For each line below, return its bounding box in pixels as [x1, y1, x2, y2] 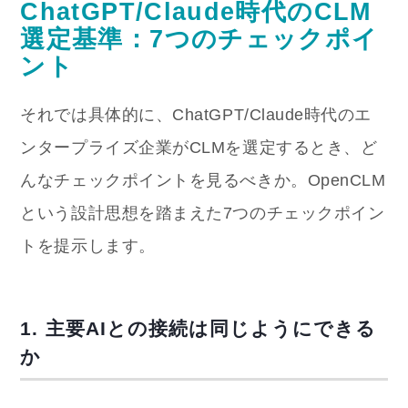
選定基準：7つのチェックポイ [20, 24, 379, 53]
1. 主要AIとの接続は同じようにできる [20, 317, 377, 339]
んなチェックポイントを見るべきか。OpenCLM [20, 170, 386, 189]
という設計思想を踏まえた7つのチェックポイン [20, 203, 385, 222]
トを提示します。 [20, 236, 156, 255]
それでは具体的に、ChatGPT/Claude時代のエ [20, 105, 372, 124]
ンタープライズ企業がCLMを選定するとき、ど [20, 138, 378, 157]
